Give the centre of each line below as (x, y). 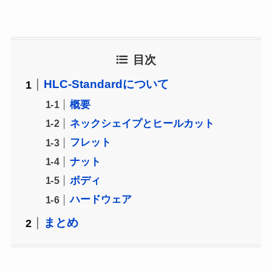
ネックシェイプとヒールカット (142, 124)
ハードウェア (101, 199)
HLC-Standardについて (107, 84)
